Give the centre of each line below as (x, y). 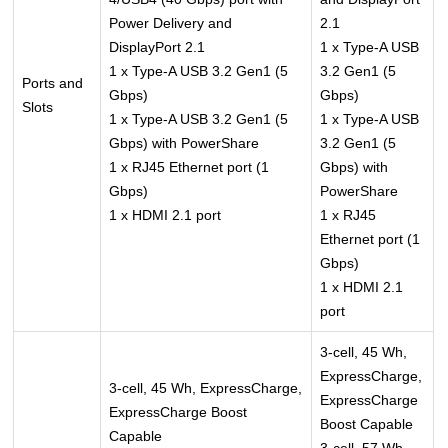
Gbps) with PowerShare (184, 143)
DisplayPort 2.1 (157, 47)
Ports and (53, 83)
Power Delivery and (171, 23)
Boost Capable (367, 424)
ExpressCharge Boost (178, 412)
